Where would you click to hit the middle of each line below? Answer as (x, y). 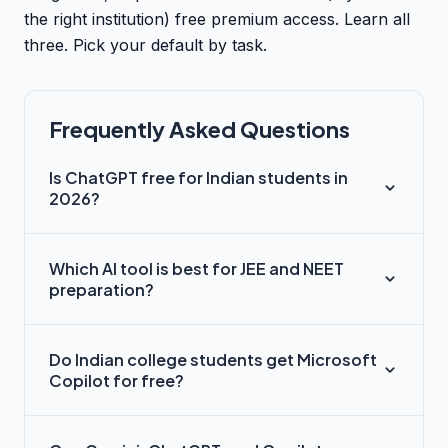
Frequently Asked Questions (199, 129)
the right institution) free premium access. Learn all (217, 19)
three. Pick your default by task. (145, 45)
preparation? (101, 289)
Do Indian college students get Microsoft (213, 359)
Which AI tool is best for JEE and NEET (196, 268)
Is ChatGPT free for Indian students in (198, 177)
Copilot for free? (116, 380)
